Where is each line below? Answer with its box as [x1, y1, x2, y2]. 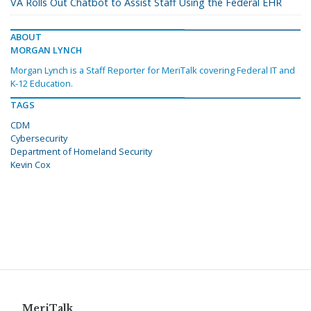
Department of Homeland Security [10, 145, 152, 158]
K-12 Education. [10, 77, 73, 90]
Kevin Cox [10, 158, 51, 171]
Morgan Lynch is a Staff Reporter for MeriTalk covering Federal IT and [10, 64, 295, 77]
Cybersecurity [10, 132, 67, 145]
